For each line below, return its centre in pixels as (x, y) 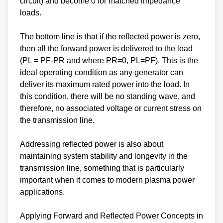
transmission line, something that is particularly (102, 168)
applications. (42, 192)
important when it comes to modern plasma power (107, 180)
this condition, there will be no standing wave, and (108, 96)
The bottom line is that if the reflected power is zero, (110, 36)
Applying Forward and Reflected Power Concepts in (111, 216)
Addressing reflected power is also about (92, 144)
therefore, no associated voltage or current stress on (111, 108)
